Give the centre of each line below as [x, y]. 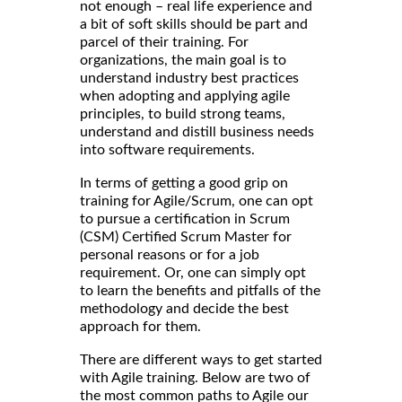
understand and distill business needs [197, 132]
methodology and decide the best [184, 309]
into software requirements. [167, 150]
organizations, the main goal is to [183, 61]
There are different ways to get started [201, 360]
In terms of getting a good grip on [184, 184]
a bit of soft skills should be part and [194, 25]
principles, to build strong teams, [183, 114]
